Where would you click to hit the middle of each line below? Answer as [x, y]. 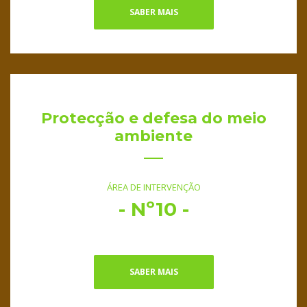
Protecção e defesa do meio [153, 119]
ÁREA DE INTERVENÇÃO [153, 187]
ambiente [153, 136]
